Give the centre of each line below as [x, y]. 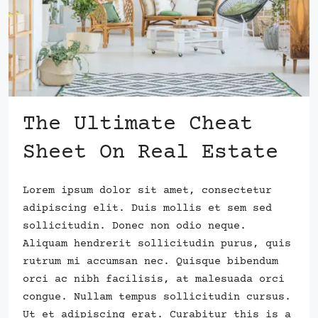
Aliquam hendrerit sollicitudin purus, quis [157, 243]
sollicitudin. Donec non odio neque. [135, 226]
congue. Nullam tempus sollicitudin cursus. [157, 297]
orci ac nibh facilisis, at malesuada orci [154, 279]
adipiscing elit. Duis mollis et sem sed [147, 208]
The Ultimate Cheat [138, 124]
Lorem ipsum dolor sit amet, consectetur [147, 190]
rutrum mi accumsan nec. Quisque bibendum [150, 261]
